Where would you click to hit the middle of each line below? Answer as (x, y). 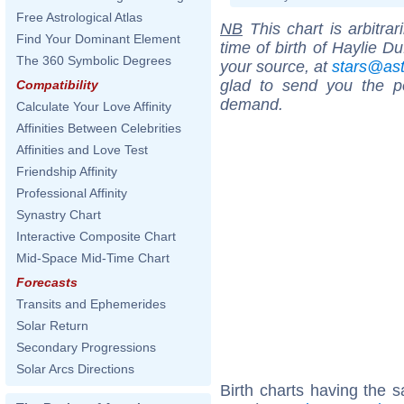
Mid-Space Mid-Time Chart (93, 258)
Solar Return (52, 326)
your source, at (276, 66)
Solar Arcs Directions (75, 369)
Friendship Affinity (67, 171)
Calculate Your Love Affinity (94, 106)
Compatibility (57, 85)
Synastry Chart (59, 215)
